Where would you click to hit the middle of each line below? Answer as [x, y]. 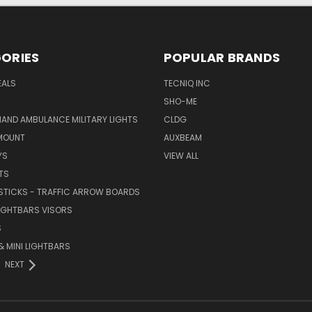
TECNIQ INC [187, 83]
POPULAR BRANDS [221, 57]
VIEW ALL [181, 155]
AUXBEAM [182, 137]
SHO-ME [180, 101]
